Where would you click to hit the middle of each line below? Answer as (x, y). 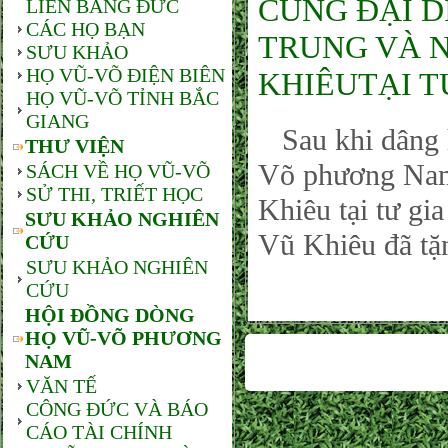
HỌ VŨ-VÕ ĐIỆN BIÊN (125, 75)
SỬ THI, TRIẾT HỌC (114, 194)
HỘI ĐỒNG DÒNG (110, 315)
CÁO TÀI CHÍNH (99, 432)
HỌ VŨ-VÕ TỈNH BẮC (122, 98)
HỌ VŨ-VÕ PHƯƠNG (123, 338)
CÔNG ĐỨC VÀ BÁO (117, 409)
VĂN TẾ (61, 386)
